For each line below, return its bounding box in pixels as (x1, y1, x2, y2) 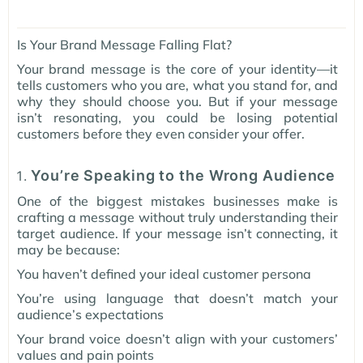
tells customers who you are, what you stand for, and (17, 77, 338, 94)
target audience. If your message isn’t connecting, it (17, 225, 338, 242)
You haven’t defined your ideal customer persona (17, 266, 311, 283)
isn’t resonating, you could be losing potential (17, 109, 338, 126)
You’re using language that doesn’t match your (17, 290, 338, 307)
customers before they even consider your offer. (17, 126, 305, 143)
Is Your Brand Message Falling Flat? (17, 36, 232, 53)
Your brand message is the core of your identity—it (17, 61, 338, 78)
